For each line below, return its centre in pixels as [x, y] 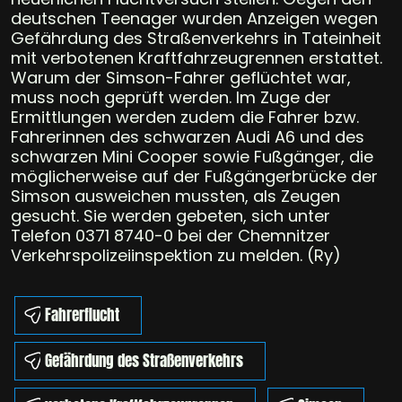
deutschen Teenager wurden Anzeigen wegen [194, 18]
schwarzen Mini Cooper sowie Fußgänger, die [192, 156]
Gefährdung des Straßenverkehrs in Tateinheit [196, 38]
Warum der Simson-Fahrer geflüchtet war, [181, 77]
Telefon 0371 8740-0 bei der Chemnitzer [170, 235]
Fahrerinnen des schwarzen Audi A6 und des [188, 136]
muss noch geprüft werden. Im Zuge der [171, 97]
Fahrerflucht [82, 315]
